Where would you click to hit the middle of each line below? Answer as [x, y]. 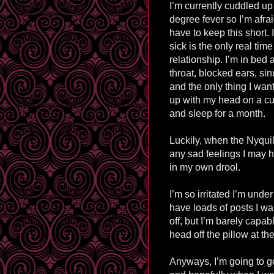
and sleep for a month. [217, 113]
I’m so [182, 194]
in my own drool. [205, 167]
